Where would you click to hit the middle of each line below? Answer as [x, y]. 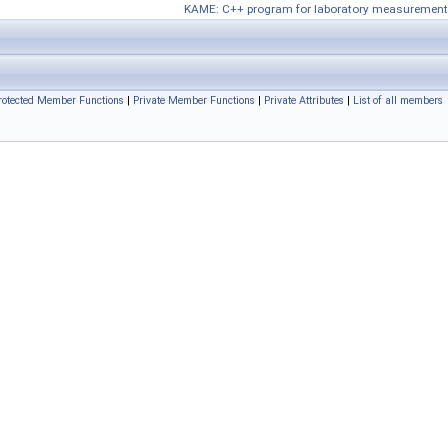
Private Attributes [304, 100]
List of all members [398, 100]
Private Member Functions [194, 100]
